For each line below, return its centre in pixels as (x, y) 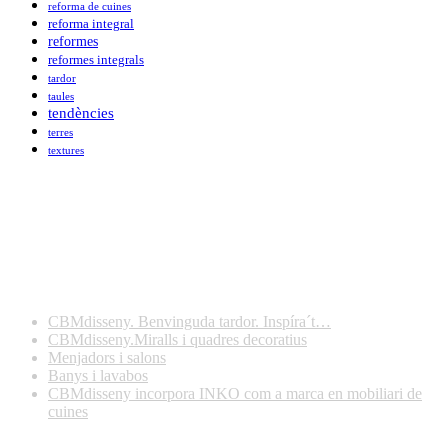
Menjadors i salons (107, 358)
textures (66, 149)
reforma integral (91, 23)
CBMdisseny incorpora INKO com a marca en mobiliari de (235, 394)
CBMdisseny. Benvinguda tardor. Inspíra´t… (189, 322)
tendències (81, 112)
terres (60, 131)
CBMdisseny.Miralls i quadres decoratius (177, 340)
